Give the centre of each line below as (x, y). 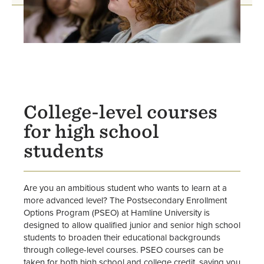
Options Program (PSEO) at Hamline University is (117, 212)
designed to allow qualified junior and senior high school (132, 225)
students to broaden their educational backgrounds (122, 237)
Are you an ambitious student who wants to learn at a (125, 187)
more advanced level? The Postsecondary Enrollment (125, 200)
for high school (91, 131)
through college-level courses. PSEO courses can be (123, 249)
